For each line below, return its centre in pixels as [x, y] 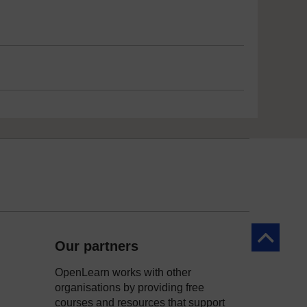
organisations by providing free [130, 287]
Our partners [97, 246]
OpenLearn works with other [123, 272]
